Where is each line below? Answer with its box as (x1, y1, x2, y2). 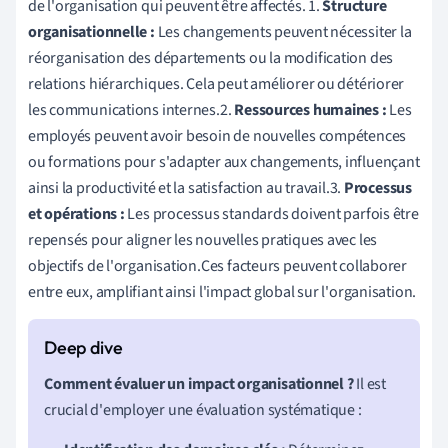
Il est (353, 372, 387, 395)
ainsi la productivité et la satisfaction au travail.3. (28, 176, 344, 199)
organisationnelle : (28, 20, 155, 43)
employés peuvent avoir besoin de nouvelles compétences (28, 124, 407, 147)
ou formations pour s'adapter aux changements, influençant (28, 150, 420, 173)
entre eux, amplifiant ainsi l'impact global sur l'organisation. (28, 280, 417, 303)
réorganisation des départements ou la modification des (28, 46, 394, 69)
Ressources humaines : (234, 98, 387, 121)
